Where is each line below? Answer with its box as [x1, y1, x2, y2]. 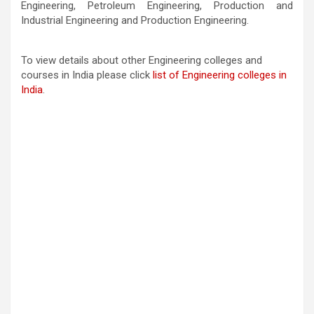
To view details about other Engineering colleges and [21, 53, 262, 67]
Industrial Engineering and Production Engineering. [21, 13, 249, 27]
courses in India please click [21, 68, 153, 81]
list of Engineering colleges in [153, 68, 287, 81]
